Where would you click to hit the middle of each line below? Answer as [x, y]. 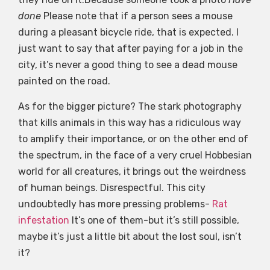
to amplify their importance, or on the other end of [133, 139]
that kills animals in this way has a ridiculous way [130, 122]
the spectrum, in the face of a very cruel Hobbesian [135, 155]
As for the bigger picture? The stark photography [130, 106]
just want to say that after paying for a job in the [130, 49]
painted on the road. [64, 81]
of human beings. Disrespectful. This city [112, 187]
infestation [44, 220]
